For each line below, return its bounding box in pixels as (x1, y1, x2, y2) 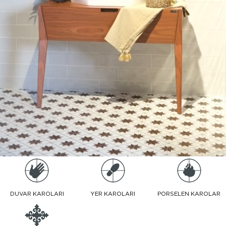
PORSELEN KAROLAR (157, 190, 221, 198)
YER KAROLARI (91, 190, 135, 198)
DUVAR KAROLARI (10, 190, 64, 198)
